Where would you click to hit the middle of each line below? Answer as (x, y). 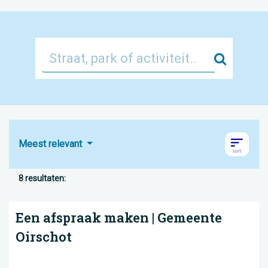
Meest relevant (51, 144)
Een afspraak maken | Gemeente (119, 217)
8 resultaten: (42, 178)
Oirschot (44, 237)
